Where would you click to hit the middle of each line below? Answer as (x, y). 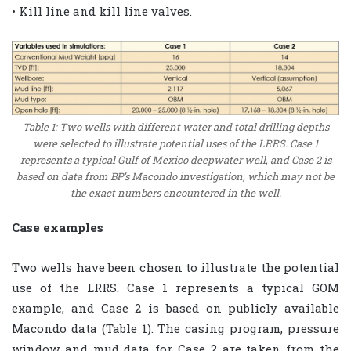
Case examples (58, 227)
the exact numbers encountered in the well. (175, 192)
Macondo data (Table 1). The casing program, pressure (175, 328)
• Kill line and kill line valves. (102, 11)
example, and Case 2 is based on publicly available (175, 308)
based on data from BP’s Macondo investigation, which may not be (175, 176)
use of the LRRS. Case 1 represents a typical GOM (175, 287)
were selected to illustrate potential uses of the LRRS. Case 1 (175, 143)
